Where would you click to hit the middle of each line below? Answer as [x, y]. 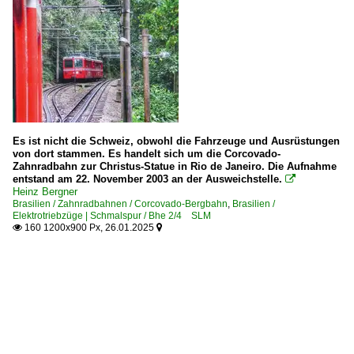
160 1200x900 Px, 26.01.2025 [89, 227]
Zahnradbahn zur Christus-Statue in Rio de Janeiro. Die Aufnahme [175, 166]
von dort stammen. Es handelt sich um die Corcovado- [147, 153]
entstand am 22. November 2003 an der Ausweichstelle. [147, 179]
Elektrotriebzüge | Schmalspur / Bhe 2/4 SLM [112, 215]
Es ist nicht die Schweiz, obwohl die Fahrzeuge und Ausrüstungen [176, 141]
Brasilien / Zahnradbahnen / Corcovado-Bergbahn [120, 203]
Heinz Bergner [45, 191]
